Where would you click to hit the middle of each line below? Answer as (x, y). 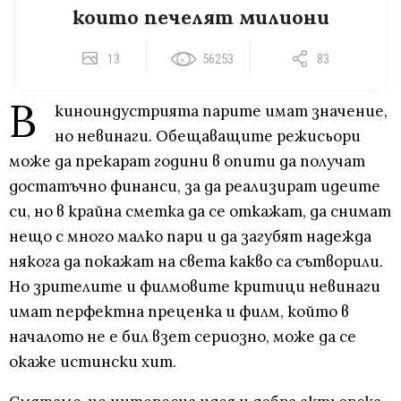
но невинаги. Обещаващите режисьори (208, 137)
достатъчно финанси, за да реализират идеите (195, 187)
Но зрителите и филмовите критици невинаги (195, 287)
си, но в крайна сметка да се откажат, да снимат (200, 212)
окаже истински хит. (93, 362)
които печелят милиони (200, 17)
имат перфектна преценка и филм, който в (179, 312)
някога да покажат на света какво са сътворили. (196, 262)
